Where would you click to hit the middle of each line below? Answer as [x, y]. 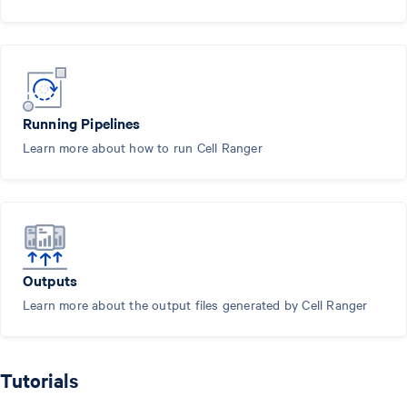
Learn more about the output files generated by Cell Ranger [195, 304]
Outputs [50, 279]
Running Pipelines [82, 122]
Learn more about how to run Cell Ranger [143, 147]
